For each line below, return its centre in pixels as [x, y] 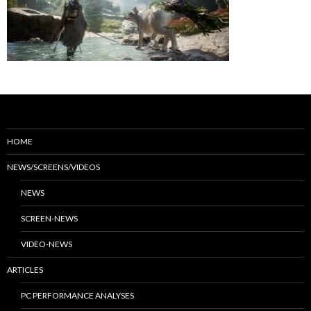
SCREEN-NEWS [49, 218]
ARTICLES [25, 269]
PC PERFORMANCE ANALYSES [77, 295]
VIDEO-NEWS [47, 244]
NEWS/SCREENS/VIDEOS [53, 167]
